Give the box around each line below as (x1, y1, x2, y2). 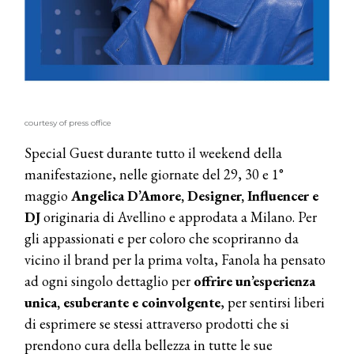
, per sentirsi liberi (220, 292, 325, 311)
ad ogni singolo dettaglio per (24, 271, 194, 290)
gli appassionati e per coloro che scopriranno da (24, 228, 299, 247)
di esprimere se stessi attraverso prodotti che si (24, 314, 289, 333)
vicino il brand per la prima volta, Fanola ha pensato (24, 250, 326, 269)
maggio (24, 186, 71, 205)
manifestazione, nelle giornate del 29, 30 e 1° (24, 164, 284, 183)
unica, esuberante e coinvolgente (24, 292, 220, 311)
